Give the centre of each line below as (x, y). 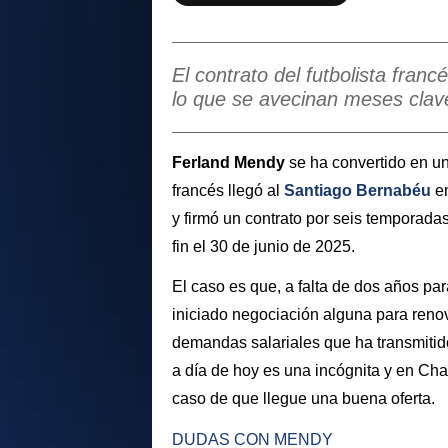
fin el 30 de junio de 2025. (265, 246)
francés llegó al (228, 190)
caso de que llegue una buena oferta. (303, 399)
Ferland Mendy (230, 162)
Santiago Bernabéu (357, 190)
